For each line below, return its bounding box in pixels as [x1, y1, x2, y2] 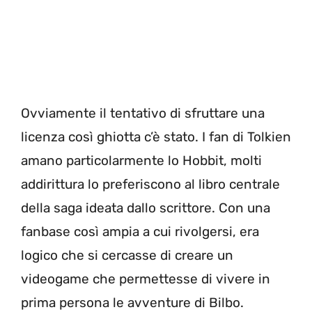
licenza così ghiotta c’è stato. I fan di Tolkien [21, 128, 291, 145]
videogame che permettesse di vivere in [21, 270, 270, 287]
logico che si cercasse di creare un [21, 247, 233, 263]
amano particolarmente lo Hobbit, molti [21, 152, 262, 169]
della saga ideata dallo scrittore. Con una [21, 199, 270, 216]
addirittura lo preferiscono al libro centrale [21, 175, 280, 192]
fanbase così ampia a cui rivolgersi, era [21, 223, 259, 240]
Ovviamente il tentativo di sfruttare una [21, 104, 265, 121]
